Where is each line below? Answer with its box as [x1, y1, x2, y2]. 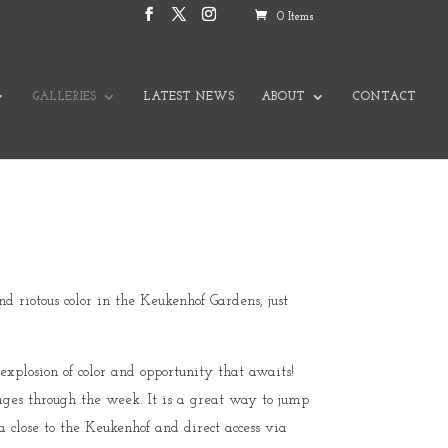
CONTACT [352, 90, 416, 103]
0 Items [276, 11, 314, 23]
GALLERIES [32, 90, 96, 103]
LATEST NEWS [143, 90, 234, 103]
